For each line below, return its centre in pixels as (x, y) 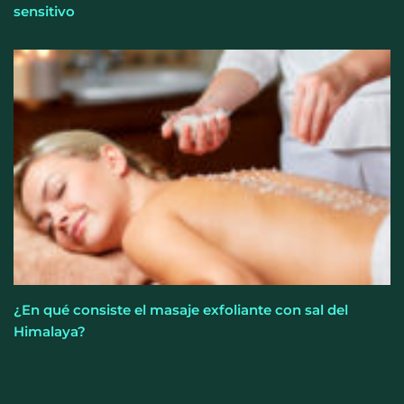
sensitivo (44, 11)
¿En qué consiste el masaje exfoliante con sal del (181, 310)
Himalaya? (50, 332)
